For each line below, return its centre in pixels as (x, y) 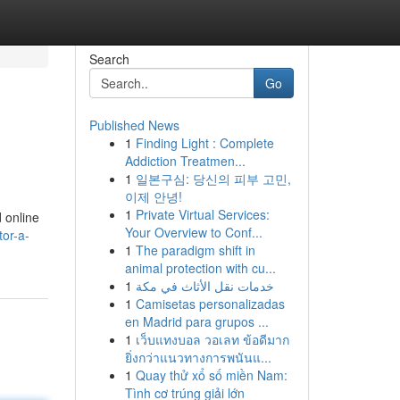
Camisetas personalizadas (210, 304)
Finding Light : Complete (204, 143)
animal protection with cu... (200, 268)
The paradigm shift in (195, 250)
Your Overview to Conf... (193, 232)
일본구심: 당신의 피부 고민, (213, 179)
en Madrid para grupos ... (196, 321)
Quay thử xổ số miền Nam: (211, 375)
